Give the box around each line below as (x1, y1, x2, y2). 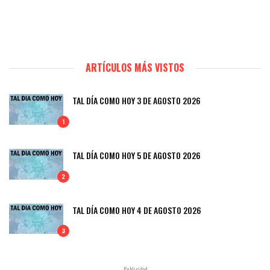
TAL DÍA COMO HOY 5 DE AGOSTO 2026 (72, 148, 201, 162)
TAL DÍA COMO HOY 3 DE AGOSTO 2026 (72, 94, 201, 107)
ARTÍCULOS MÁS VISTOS (86, 60, 184, 75)
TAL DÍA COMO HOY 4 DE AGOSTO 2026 (72, 203, 201, 216)
